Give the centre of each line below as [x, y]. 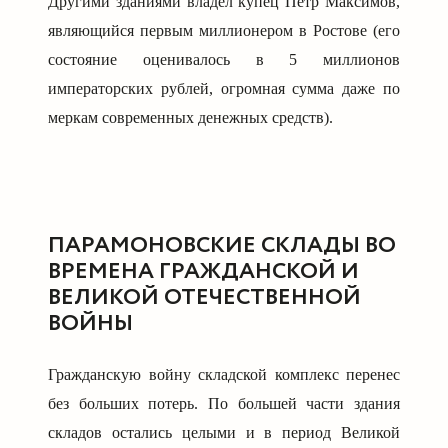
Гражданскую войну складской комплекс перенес [224, 374]
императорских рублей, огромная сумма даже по [224, 89]
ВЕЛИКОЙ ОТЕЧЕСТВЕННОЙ [204, 297]
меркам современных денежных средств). [190, 118]
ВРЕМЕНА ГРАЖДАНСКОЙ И [203, 271]
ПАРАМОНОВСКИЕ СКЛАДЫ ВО [222, 245]
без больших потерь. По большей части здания [224, 403]
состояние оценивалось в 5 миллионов [224, 60]
